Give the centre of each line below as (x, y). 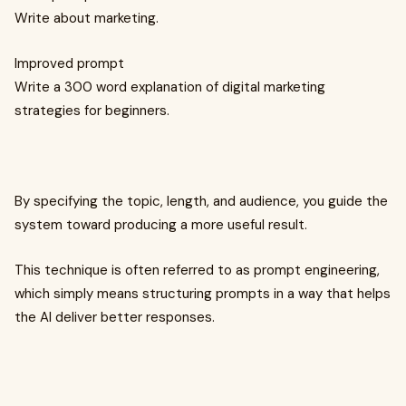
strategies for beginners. (92, 111)
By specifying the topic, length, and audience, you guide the (201, 201)
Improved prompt (69, 63)
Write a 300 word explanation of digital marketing (170, 87)
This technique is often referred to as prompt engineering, (197, 270)
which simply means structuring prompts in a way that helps (203, 294)
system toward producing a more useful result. (161, 225)
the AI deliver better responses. (115, 317)
